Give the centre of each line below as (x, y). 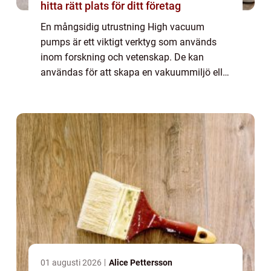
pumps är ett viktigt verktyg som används (129, 42)
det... (51, 102)
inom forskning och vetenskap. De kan (122, 57)
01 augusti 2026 (72, 262)
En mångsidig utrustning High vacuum (122, 27)
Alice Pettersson (141, 262)
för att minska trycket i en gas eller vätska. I (133, 87)
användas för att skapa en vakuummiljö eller (135, 72)
